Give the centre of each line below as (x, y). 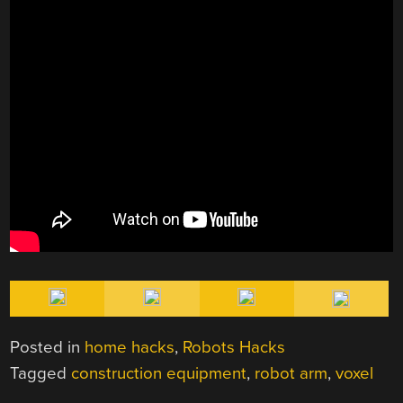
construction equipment (159, 374)
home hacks (130, 348)
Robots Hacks (234, 348)
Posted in (48, 348)
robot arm (291, 374)
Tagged (41, 374)
